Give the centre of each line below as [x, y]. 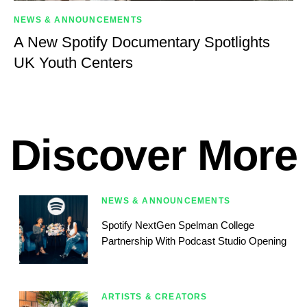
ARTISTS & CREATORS [155, 297]
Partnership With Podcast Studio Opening [194, 241]
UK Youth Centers [73, 63]
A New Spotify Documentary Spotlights [142, 42]
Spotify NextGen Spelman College [178, 225]
